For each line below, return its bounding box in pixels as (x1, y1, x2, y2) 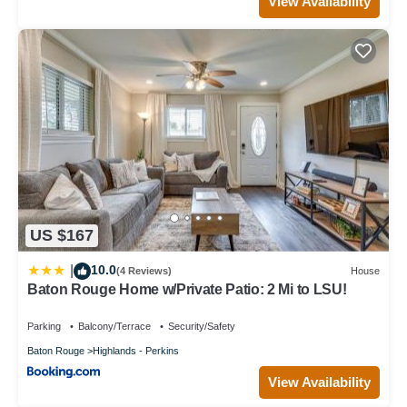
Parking (27, 320, 61, 332)
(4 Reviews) (116, 265, 172, 277)
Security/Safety (168, 320, 235, 332)
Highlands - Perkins (93, 344, 179, 356)
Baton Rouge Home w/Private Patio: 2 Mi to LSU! (27, 281, 347, 297)
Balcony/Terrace (78, 320, 151, 332)
